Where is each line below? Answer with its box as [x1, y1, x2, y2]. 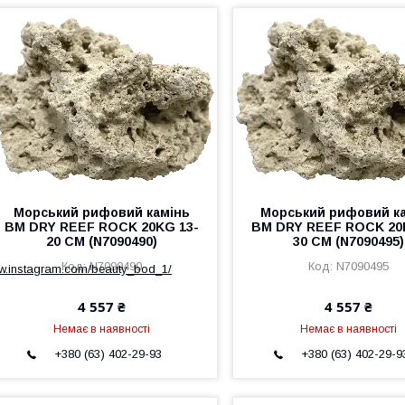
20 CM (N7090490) [45, 234, 157, 249]
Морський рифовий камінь [13, 205, 190, 220]
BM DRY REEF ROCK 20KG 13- [4, 220, 199, 234]
